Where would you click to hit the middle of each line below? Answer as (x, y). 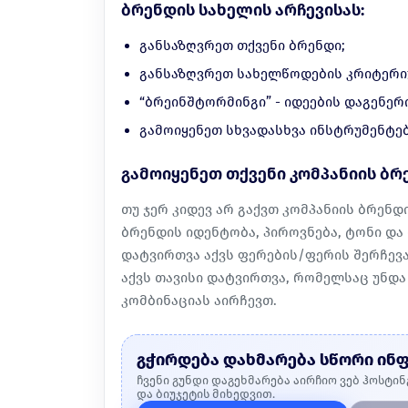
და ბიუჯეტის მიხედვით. (206, 394)
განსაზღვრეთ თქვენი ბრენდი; (242, 46)
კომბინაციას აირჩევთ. (199, 301)
